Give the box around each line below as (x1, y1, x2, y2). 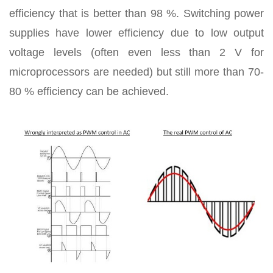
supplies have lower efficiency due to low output (9, 26, 264, 39)
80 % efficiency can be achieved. (9, 85, 169, 97)
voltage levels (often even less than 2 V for (9, 46, 264, 58)
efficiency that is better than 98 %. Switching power (9, 7, 264, 19)
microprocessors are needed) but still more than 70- (9, 65, 264, 78)
